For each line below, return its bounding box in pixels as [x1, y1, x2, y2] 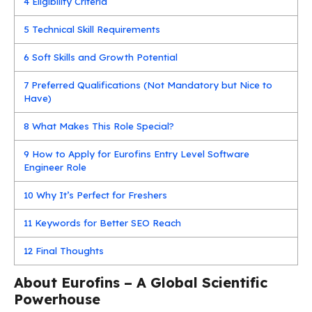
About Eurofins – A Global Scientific [14, 273, 267, 291]
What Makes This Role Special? [29, 120, 175, 132]
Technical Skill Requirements [29, 23, 161, 35]
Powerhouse [14, 290, 100, 308]
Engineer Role [24, 161, 87, 173]
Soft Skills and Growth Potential [29, 51, 178, 63]
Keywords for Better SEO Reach [32, 217, 182, 228]
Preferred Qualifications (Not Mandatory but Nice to [29, 79, 273, 91]
